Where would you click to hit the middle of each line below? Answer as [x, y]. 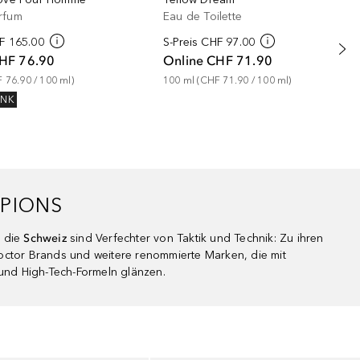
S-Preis [181, 42]
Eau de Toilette [203, 16]
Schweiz [47, 238]
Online [184, 60]
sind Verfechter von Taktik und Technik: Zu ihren [196, 238]
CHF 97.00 [228, 42]
